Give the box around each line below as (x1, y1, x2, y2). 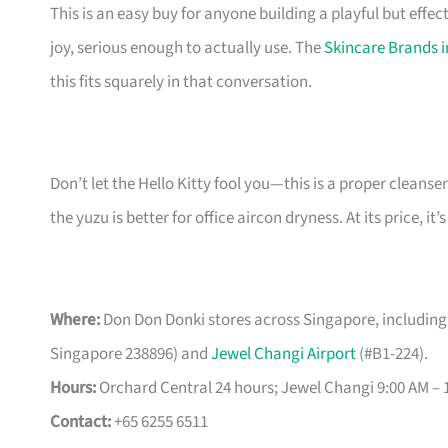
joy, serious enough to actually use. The (50, 36, 324, 61)
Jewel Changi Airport (211, 342, 356, 367)
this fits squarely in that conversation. (50, 70, 312, 95)
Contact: (50, 410, 111, 435)
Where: (50, 308, 100, 333)
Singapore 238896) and (50, 342, 211, 367)
